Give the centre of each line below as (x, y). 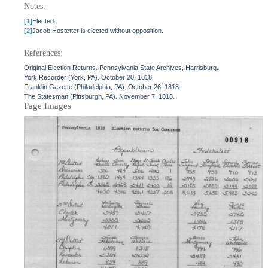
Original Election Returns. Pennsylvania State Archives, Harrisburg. (121, 68)
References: (44, 53)
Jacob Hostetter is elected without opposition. (98, 31)
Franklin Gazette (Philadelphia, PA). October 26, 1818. (103, 87)
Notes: (35, 6)
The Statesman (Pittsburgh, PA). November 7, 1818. (100, 96)
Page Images (48, 106)
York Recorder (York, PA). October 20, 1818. (89, 77)
